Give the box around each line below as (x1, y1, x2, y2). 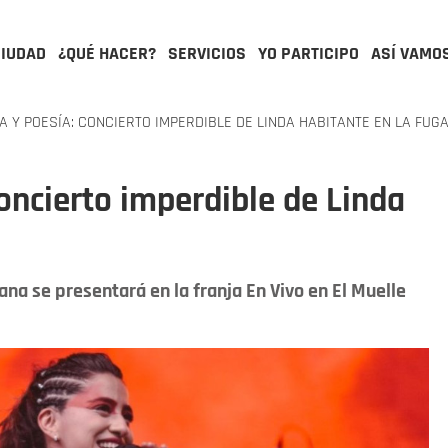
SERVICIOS (168, 42, 246, 65)
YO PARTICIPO (258, 42, 359, 65)
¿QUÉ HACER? (58, 42, 156, 65)
